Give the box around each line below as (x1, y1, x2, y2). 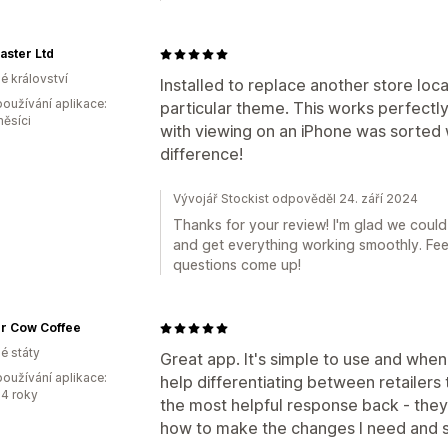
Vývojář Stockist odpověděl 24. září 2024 (173, 191, 418, 206)
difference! (160, 144, 243, 164)
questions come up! (173, 256, 301, 273)
